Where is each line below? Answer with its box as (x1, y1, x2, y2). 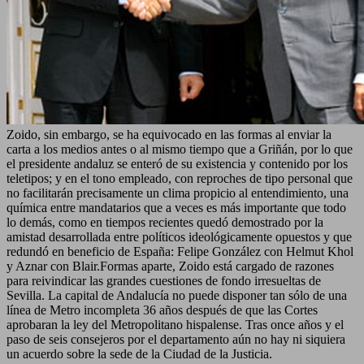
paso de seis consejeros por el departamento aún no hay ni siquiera (6, 331, 345, 346)
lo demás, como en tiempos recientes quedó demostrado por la (6, 214, 323, 229)
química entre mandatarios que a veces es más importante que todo (6, 200, 346, 214)
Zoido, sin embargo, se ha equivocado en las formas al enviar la (6, 127, 331, 141)
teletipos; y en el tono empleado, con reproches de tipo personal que (6, 171, 353, 185)
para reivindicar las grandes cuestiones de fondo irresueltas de (6, 273, 321, 288)
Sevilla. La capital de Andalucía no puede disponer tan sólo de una (6, 288, 347, 302)
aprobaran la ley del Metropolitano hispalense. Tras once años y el (6, 317, 344, 331)
